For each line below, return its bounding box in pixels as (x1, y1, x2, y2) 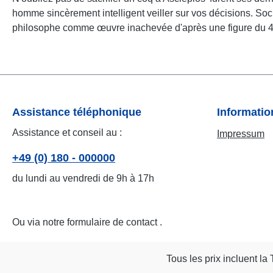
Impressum (217, 129, 264, 140)
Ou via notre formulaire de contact (12, 217, 160, 228)
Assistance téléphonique (12, 106, 141, 119)
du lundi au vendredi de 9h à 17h (12, 173, 154, 184)
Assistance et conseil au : (12, 127, 122, 138)
